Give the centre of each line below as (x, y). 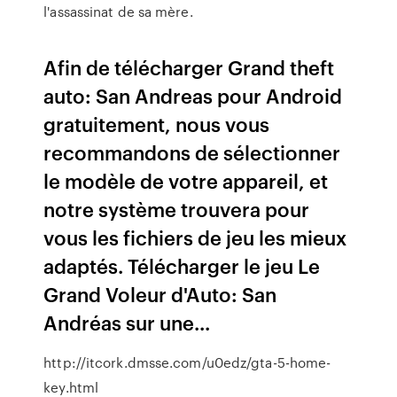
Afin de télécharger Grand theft (189, 67)
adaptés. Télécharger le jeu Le (182, 265)
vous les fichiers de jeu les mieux (195, 237)
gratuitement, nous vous (157, 124)
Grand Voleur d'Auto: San (160, 294)
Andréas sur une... (127, 322)
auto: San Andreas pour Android (193, 95)
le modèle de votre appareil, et (186, 180)
